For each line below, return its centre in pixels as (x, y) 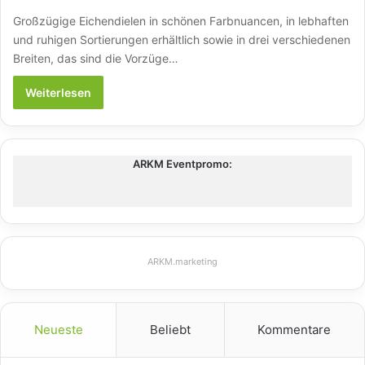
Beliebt (170, 329)
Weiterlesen (58, 92)
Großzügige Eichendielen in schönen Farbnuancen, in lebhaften (181, 20)
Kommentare (295, 329)
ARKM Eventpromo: (182, 163)
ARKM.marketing (182, 261)
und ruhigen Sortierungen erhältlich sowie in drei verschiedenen (182, 39)
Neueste (58, 329)
